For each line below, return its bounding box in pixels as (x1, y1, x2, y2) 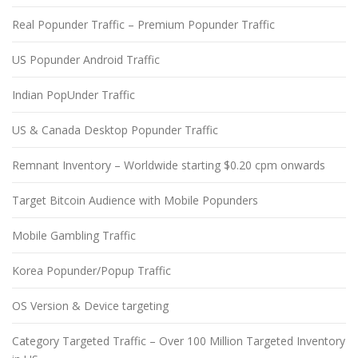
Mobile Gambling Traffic (12, 227, 136, 243)
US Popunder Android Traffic (12, 51, 160, 67)
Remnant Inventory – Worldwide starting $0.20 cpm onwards (12, 157, 325, 173)
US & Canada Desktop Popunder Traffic (12, 121, 218, 137)
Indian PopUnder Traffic (12, 86, 135, 102)
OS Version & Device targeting (12, 297, 169, 313)
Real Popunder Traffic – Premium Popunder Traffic (12, 16, 275, 32)
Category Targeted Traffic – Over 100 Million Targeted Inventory (12, 332, 345, 348)
